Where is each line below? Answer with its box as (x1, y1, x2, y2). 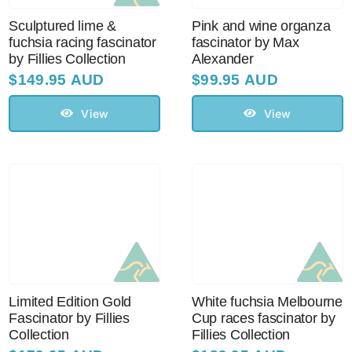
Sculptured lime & (9, 17, 116, 34)
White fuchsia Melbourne (192, 293, 343, 310)
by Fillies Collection (9, 50, 126, 67)
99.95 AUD (200, 71, 278, 88)
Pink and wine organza (192, 17, 331, 34)
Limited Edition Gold (9, 293, 132, 310)
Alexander (192, 50, 254, 67)
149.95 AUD (17, 71, 104, 88)
